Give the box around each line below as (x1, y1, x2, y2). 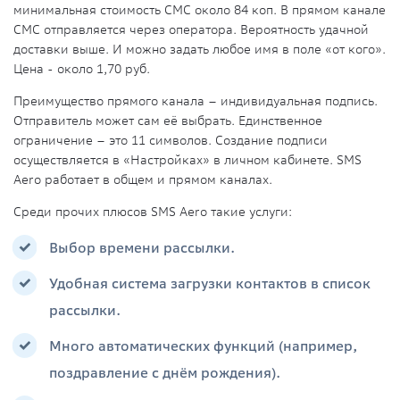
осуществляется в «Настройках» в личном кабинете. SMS (13, 152, 362, 169)
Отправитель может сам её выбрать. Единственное (13, 112, 322, 129)
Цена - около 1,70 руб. (13, 61, 150, 78)
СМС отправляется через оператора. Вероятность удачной (13, 21, 369, 38)
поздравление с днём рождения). (49, 364, 280, 381)
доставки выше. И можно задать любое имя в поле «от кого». (13, 41, 386, 58)
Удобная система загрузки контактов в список (49, 275, 371, 292)
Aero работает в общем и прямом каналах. (13, 171, 272, 188)
